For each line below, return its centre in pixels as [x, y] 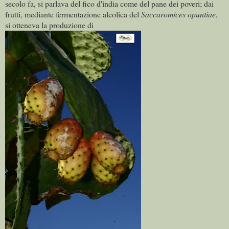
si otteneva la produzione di [49, 25]
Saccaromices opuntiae [178, 14]
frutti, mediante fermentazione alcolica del [73, 14]
